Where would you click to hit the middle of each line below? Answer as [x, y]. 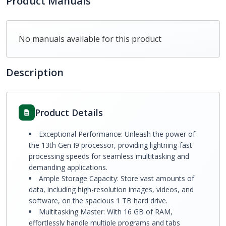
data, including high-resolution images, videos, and [111, 189]
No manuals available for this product [90, 39]
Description [35, 72]
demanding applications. [68, 167]
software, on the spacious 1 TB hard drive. [98, 201]
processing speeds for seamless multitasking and [109, 156]
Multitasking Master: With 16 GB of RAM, [106, 212]
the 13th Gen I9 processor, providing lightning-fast [110, 145]
